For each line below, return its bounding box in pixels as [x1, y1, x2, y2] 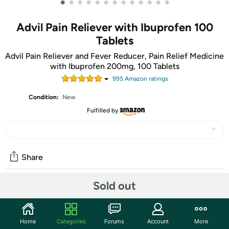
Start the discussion [5, 209, 84, 219]
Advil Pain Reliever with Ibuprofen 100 [16, 20, 213, 34]
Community [5, 187, 60, 199]
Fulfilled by [86, 107, 118, 114]
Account [147, 217, 169, 225]
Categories [56, 217, 86, 225]
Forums [104, 217, 125, 225]
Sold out [93, 178, 136, 193]
